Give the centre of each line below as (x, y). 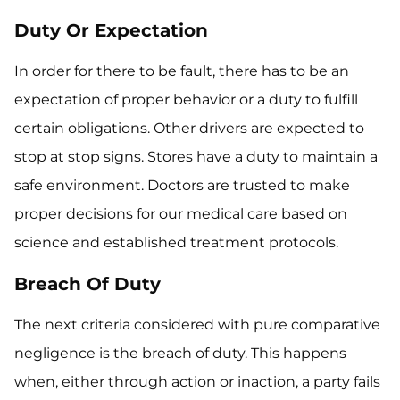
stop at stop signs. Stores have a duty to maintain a (196, 157)
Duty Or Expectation (111, 30)
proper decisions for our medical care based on (181, 214)
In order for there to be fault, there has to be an (182, 71)
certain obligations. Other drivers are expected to (189, 128)
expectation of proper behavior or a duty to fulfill (186, 100)
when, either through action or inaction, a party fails (197, 382)
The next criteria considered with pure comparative (197, 325)
